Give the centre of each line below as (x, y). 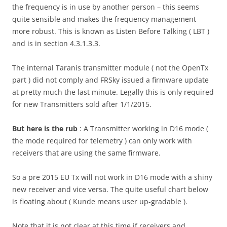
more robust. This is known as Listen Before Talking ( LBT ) (111, 31)
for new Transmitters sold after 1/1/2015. (82, 104)
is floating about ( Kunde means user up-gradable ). (100, 201)
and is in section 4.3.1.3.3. (56, 43)
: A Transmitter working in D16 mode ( (143, 128)
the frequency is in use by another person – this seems (106, 7)
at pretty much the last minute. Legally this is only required (113, 92)
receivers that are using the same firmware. (86, 153)
